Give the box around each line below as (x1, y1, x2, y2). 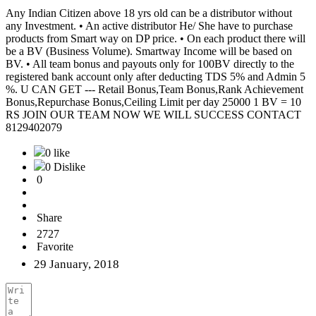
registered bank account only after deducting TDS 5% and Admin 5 (6, 71, 305, 83)
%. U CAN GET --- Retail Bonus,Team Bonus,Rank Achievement (6, 83, 303, 96)
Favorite (37, 241, 73, 253)
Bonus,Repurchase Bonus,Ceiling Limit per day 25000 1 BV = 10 (6, 96, 301, 109)
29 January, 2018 (34, 257, 119, 272)
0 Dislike (45, 161, 85, 174)
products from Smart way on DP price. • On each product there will (6, 32, 305, 45)
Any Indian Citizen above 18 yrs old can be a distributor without (6, 7, 292, 20)
